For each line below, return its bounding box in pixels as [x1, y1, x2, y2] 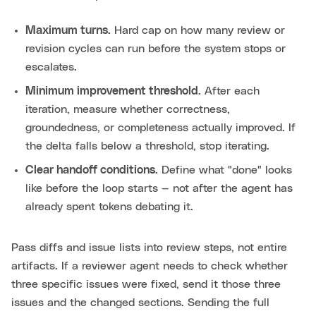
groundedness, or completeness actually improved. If [25, 122, 296, 134]
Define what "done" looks [158, 164, 292, 176]
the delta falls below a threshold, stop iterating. [25, 140, 269, 152]
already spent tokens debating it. [25, 201, 193, 213]
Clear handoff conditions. [25, 164, 158, 176]
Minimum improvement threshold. [25, 85, 201, 97]
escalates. [25, 61, 77, 73]
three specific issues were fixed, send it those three [11, 279, 281, 291]
